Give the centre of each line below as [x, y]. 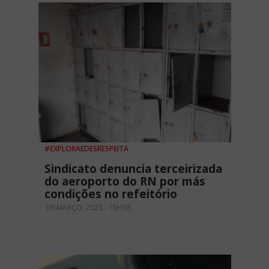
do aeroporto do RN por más [125, 182]
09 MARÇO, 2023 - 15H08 [88, 208]
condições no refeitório [111, 194]
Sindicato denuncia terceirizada [133, 169]
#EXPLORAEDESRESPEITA [86, 149]
